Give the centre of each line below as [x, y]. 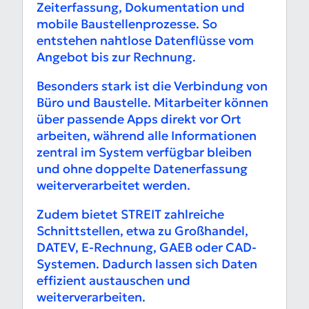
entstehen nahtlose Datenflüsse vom [145, 41]
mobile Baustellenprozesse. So [127, 24]
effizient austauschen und [113, 281]
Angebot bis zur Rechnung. [116, 57]
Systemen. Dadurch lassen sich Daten [147, 264]
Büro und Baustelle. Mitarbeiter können [152, 103]
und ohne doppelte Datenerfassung [142, 169]
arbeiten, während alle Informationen [147, 136]
